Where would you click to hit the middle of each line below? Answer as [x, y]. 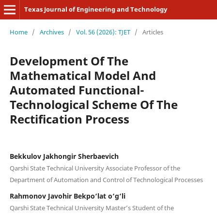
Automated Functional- [77, 90]
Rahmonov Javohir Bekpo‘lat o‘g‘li [67, 196]
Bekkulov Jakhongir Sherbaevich [64, 156]
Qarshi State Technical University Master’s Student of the [92, 208]
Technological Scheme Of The [93, 104]
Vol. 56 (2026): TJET [103, 32]
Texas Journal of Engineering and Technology [95, 9]
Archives [52, 32]
